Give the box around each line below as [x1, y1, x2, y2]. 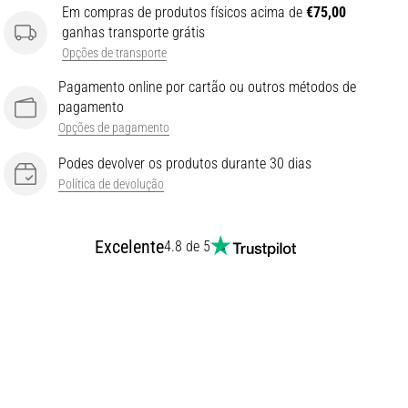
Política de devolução [58, 177, 164, 193]
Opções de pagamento [58, 120, 169, 137]
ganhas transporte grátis [62, 24, 205, 42]
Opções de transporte [62, 46, 167, 62]
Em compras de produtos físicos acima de [62, 4, 306, 22]
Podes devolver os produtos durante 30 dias [58, 155, 311, 173]
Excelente [94, 236, 164, 259]
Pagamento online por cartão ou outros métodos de [58, 78, 356, 97]
